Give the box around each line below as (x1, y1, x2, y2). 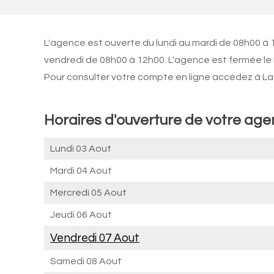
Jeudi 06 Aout (50, 210, 112, 220)
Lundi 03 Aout (50, 144, 111, 154)
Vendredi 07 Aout (50, 232, 139, 244)
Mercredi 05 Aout (50, 188, 127, 198)
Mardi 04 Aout (50, 166, 112, 176)
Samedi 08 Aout (50, 256, 122, 266)
